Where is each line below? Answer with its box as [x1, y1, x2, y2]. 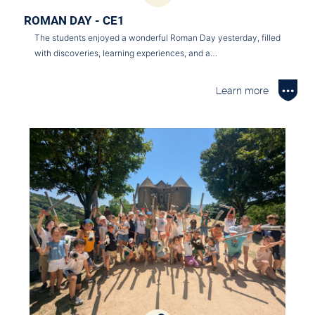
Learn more [216, 85, 269, 97]
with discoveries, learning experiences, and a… [34, 48, 217, 59]
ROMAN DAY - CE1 [24, 12, 124, 29]
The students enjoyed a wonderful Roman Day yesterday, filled [34, 32, 281, 44]
